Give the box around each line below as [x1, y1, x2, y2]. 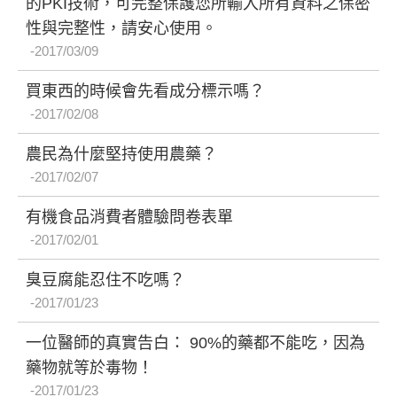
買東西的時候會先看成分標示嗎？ [26, 82, 265, 100]
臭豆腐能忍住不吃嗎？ [26, 270, 185, 289]
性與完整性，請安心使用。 [26, 19, 217, 37]
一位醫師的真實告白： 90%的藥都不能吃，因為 [26, 333, 365, 352]
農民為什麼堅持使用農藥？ [26, 144, 217, 163]
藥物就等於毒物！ [26, 358, 153, 377]
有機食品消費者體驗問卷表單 [26, 207, 233, 226]
